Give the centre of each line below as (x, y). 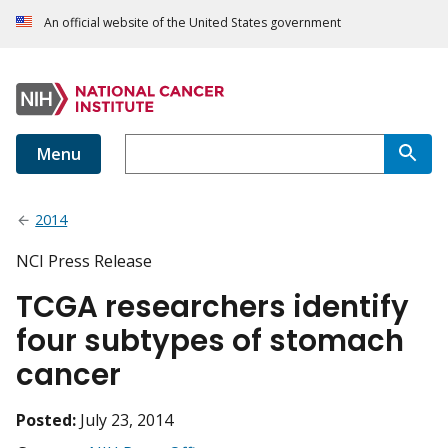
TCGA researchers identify (212, 307)
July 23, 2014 (126, 420)
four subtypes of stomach (210, 341)
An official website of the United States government (192, 23)
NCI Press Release (84, 261)
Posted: (46, 420)
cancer (68, 375)
